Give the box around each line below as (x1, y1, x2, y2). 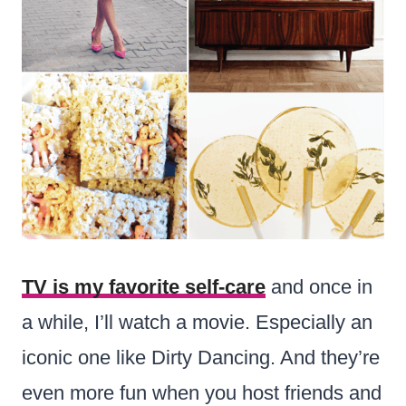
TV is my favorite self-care (22, 275, 266, 298)
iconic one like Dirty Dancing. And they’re (22, 345, 380, 369)
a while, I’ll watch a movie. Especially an (22, 310, 372, 333)
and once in (266, 275, 372, 298)
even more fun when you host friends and (22, 381, 382, 404)
